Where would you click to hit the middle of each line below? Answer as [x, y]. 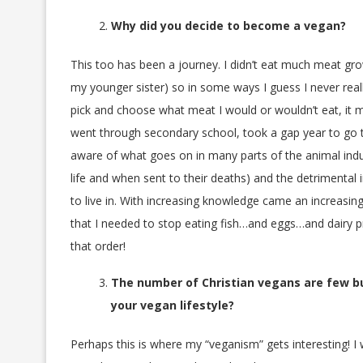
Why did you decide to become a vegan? [228, 26]
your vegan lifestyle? [173, 305]
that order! [98, 246]
